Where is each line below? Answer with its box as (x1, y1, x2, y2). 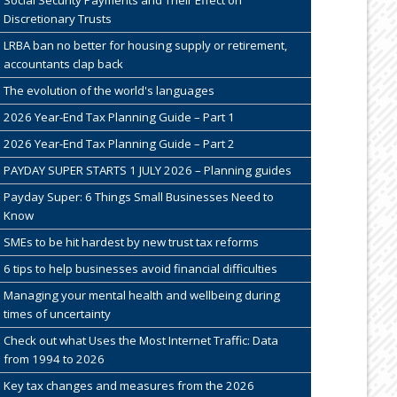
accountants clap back (3, 55, 123, 72)
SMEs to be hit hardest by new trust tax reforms (3, 233, 259, 250)
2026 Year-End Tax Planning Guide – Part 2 (3, 135, 235, 152)
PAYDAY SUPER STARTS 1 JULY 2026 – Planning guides (3, 161, 292, 178)
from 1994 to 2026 (3, 350, 105, 367)
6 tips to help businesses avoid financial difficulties (3, 260, 277, 276)
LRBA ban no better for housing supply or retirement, (3, 36, 287, 53)
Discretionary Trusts (3, 10, 112, 27)
